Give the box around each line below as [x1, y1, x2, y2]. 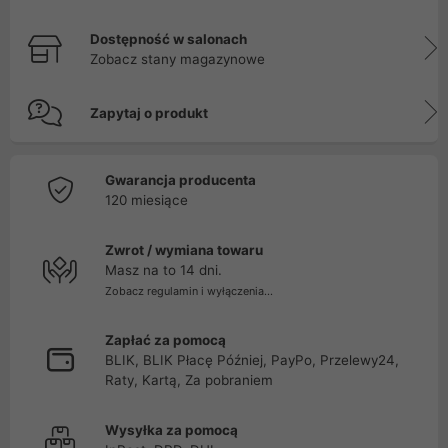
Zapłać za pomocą [105, 332, 226, 348]
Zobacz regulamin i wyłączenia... [105, 284, 273, 298]
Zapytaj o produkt [90, 105, 208, 121]
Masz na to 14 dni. [105, 262, 222, 278]
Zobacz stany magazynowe [90, 51, 265, 67]
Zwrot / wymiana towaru [105, 242, 263, 258]
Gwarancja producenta [105, 172, 256, 188]
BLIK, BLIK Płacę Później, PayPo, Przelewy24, [105, 352, 399, 368]
